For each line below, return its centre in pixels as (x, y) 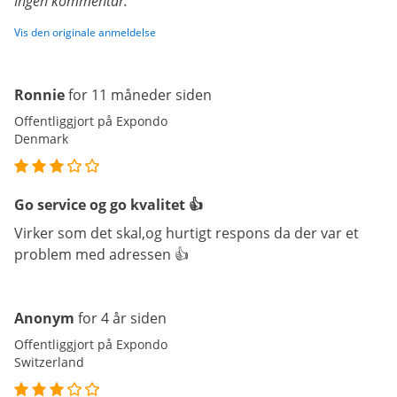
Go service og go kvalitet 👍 (109, 205)
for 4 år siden (122, 318)
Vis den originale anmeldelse (85, 32)
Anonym (44, 318)
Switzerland (49, 362)
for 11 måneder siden (140, 95)
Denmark (41, 139)
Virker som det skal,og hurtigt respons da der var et (187, 233)
